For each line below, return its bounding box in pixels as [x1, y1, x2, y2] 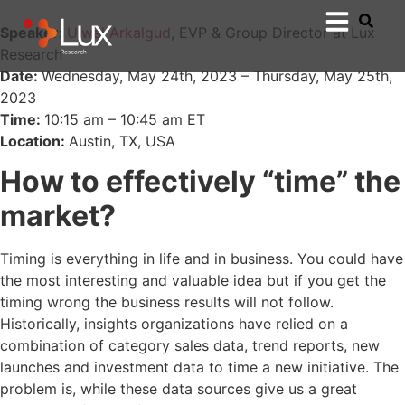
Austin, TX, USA [69, 132, 175, 150]
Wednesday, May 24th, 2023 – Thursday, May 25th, [42, 67, 392, 85]
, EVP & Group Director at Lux [171, 24, 375, 42]
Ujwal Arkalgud [67, 24, 171, 42]
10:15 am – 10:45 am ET [44, 110, 205, 128]
